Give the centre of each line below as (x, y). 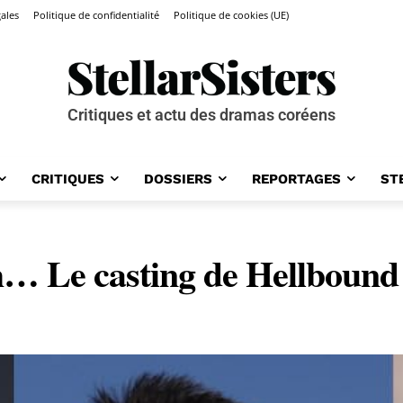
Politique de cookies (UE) (231, 15)
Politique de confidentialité (96, 15)
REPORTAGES (296, 179)
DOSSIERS (178, 179)
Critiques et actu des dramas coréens (201, 114)
